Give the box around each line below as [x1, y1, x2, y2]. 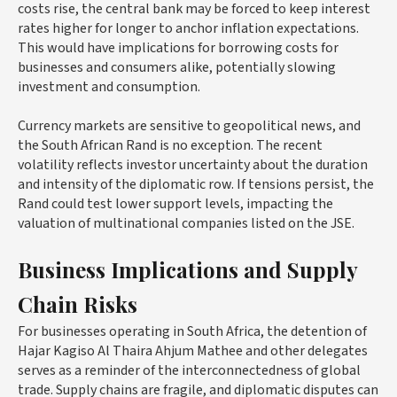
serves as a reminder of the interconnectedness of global [18, 360, 361, 380]
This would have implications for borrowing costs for [18, 37, 339, 58]
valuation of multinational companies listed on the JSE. [18, 213, 354, 233]
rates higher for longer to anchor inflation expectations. [18, 18, 359, 38]
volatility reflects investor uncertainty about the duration [18, 154, 368, 175]
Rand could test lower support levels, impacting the [18, 193, 333, 214]
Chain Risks [18, 289, 137, 318]
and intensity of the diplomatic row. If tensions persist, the [18, 174, 374, 194]
